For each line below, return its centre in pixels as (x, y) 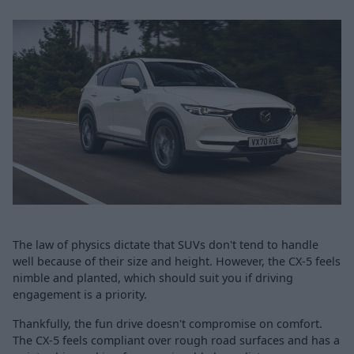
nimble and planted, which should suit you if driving (153, 277)
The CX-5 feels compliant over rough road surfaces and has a (176, 340)
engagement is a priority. (80, 294)
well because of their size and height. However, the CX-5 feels (177, 261)
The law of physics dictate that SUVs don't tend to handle (166, 244)
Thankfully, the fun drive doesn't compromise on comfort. (168, 323)
